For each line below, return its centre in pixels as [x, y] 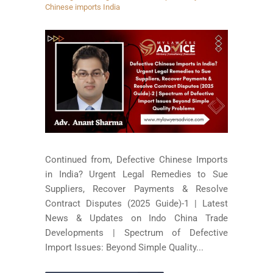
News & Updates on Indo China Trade [136, 218]
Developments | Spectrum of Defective [136, 233]
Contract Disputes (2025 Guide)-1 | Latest [136, 204]
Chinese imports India [83, 7]
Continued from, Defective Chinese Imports [136, 160]
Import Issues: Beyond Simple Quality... [124, 248]
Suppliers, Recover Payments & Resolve [136, 189]
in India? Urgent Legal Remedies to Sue [136, 175]
